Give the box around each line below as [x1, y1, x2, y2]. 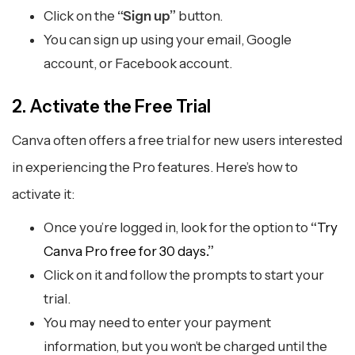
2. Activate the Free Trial [12, 96, 211, 118]
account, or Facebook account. [44, 55, 232, 72]
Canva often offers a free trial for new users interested [12, 132, 342, 149]
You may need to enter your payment [44, 315, 271, 331]
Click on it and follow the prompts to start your [44, 267, 324, 284]
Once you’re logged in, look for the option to [44, 219, 311, 236]
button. [176, 8, 223, 25]
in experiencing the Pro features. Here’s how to [12, 159, 298, 176]
